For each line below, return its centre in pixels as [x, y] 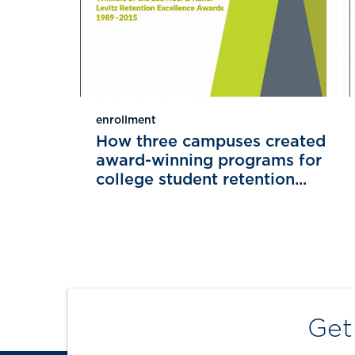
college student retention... [201, 179]
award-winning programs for [209, 160]
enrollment [126, 120]
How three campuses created [211, 141]
